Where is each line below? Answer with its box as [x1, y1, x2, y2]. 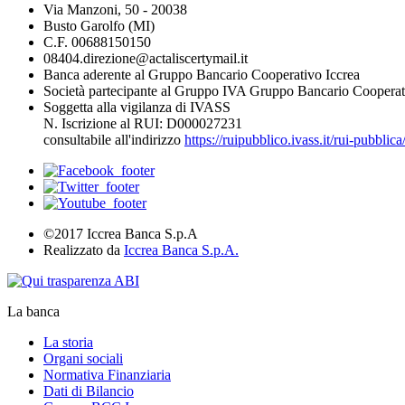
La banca [7, 304, 60, 319]
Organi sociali [43, 351, 123, 366]
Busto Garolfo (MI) [43, 18, 155, 33]
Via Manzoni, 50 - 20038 [43, 2, 187, 17]
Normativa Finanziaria [43, 367, 171, 382]
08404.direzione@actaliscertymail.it [43, 51, 248, 66]
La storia [43, 334, 93, 350]
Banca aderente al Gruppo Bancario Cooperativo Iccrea [43, 67, 360, 82]
